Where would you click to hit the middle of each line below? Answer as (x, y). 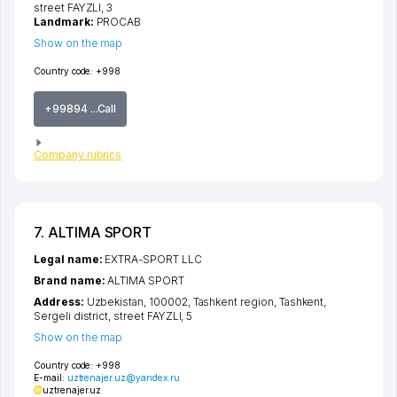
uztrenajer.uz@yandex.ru (123, 378)
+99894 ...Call (81, 109)
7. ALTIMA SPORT (93, 233)
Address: (60, 302)
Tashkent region (233, 302)
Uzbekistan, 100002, (140, 302)
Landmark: (65, 22)
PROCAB (119, 22)
